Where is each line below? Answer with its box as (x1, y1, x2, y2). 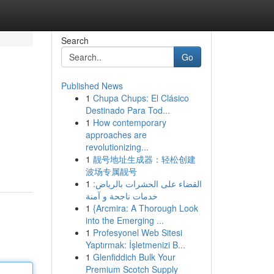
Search (61, 34, 89, 46)
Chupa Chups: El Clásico (92, 92, 189, 104)
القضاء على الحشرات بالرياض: (92, 177, 202, 190)
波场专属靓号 (85, 165, 137, 177)
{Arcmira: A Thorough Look (92, 202, 198, 214)
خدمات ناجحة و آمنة (85, 190, 158, 202)
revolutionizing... (85, 141, 149, 153)
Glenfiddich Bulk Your (92, 251, 176, 263)
